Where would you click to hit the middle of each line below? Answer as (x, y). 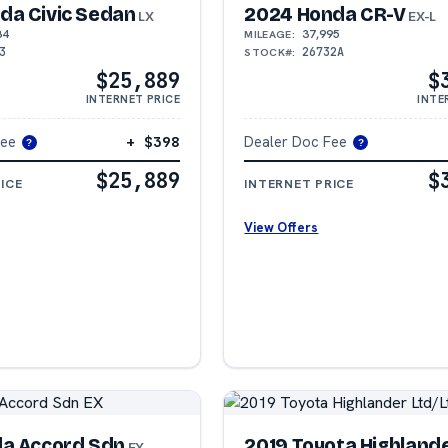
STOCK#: (270, 51)
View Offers (281, 227)
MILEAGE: (269, 33)
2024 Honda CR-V (325, 14)
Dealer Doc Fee (296, 141)
